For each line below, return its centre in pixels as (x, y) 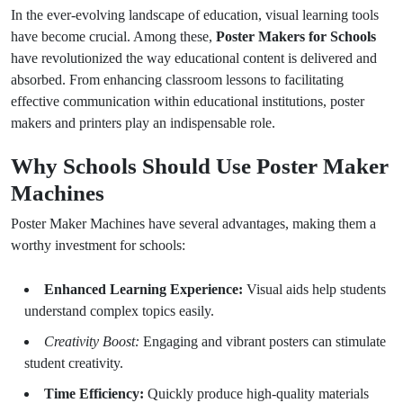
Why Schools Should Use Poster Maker (200, 166)
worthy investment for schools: (98, 245)
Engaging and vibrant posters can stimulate (263, 341)
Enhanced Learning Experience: (143, 289)
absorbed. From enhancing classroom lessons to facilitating (177, 80)
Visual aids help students (314, 289)
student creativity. (74, 363)
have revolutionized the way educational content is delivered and (194, 58)
